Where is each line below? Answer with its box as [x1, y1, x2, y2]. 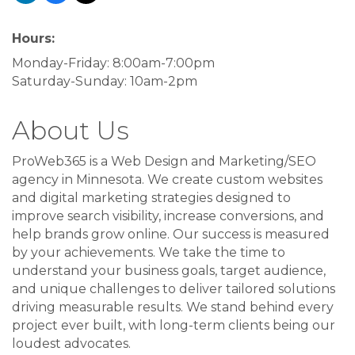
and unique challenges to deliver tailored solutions [12, 281, 335, 297]
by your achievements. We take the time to [12, 245, 285, 261]
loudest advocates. [12, 336, 131, 352]
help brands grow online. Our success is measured [12, 227, 330, 242]
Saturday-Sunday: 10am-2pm [12, 74, 197, 90]
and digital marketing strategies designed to [12, 190, 291, 206]
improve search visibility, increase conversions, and [12, 208, 324, 224]
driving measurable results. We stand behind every [12, 300, 334, 315]
